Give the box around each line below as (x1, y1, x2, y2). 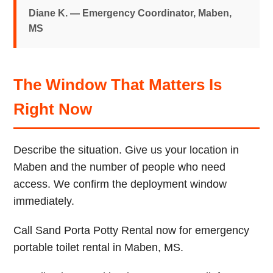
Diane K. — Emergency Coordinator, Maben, (29, 8, 232, 18)
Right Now (13, 101, 93, 118)
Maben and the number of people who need (13, 161, 226, 173)
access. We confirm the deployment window (13, 178, 227, 190)
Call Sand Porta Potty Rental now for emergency (13, 224, 250, 236)
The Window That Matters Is (13, 76, 222, 93)
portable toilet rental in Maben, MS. (13, 241, 184, 253)
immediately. (13, 195, 75, 207)
